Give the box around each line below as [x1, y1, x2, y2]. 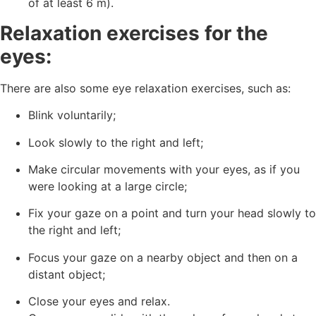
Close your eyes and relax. [28, 294, 170, 309]
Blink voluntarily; [28, 108, 116, 123]
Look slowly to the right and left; [28, 135, 203, 150]
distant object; [28, 267, 105, 281]
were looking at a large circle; [28, 178, 187, 193]
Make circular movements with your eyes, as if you [28, 162, 300, 176]
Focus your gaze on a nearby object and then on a [28, 250, 298, 265]
